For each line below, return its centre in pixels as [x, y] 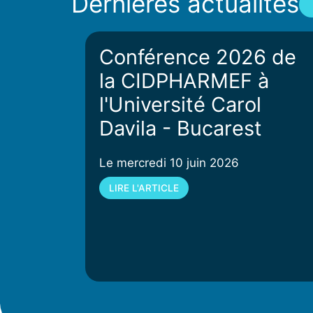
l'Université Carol [180, 104]
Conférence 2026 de [198, 57]
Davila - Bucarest [181, 128]
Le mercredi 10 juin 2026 [169, 162]
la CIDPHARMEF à [184, 80]
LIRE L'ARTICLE [144, 188]
